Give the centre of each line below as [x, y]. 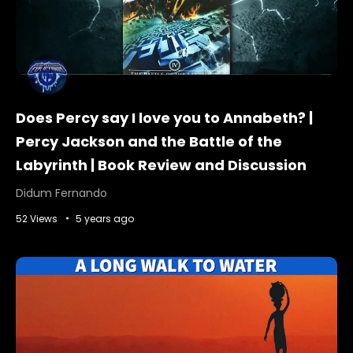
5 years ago [105, 218]
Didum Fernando [61, 193]
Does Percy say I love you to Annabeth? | [164, 117]
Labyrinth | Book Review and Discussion [161, 165]
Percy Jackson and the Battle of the [149, 141]
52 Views [37, 218]
